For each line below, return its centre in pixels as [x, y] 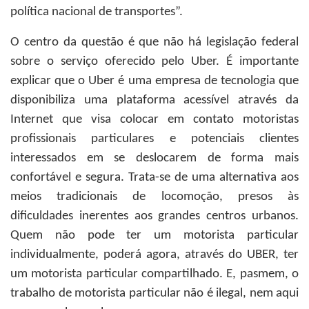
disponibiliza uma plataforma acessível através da [154, 100]
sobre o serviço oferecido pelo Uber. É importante [154, 62]
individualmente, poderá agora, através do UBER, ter [154, 255]
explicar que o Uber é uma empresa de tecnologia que [154, 81]
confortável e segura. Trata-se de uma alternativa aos [154, 178]
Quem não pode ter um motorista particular [154, 236]
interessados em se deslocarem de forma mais [154, 158]
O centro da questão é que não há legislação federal [154, 42]
